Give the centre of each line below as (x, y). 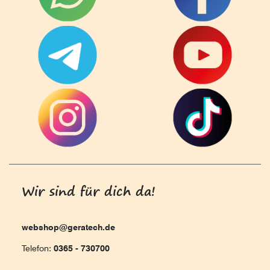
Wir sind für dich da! (89, 190)
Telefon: (38, 248)
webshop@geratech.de (68, 227)
